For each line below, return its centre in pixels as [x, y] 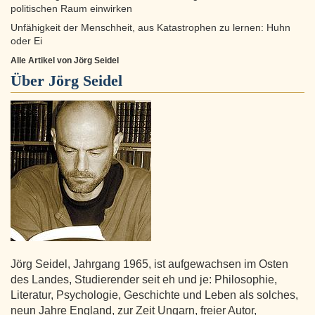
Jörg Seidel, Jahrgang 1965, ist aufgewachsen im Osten [149, 264]
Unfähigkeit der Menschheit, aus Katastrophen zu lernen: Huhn [150, 28]
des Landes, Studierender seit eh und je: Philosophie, [144, 280]
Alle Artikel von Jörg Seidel [65, 61]
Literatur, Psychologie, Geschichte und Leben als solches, [154, 295]
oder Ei [26, 41]
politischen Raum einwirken [71, 9]
